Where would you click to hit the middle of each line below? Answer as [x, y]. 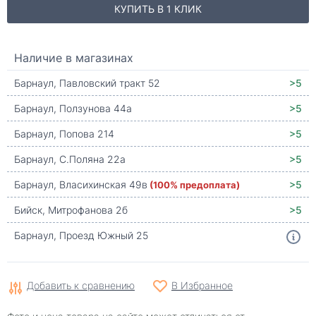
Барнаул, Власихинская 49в [81, 184]
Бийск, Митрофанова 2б [71, 210]
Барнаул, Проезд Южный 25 [81, 235]
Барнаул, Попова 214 [64, 134]
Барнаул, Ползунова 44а [73, 108]
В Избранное [202, 285]
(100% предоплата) [195, 184]
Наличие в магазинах [74, 57]
